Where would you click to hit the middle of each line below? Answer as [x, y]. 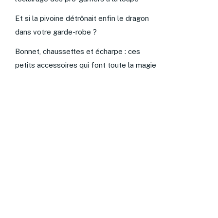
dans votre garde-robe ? [56, 32]
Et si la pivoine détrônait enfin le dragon [82, 18]
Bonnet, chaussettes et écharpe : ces [78, 51]
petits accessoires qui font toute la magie [86, 65]
